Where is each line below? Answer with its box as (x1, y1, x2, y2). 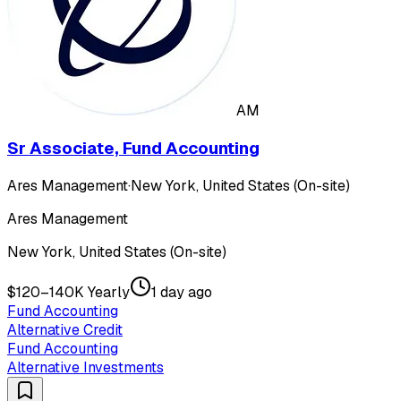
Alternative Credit (7, 320, 123, 339)
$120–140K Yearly (7, 282, 130, 302)
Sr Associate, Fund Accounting (7, 136, 260, 159)
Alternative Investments (7, 357, 164, 377)
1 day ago (151, 282, 212, 302)
